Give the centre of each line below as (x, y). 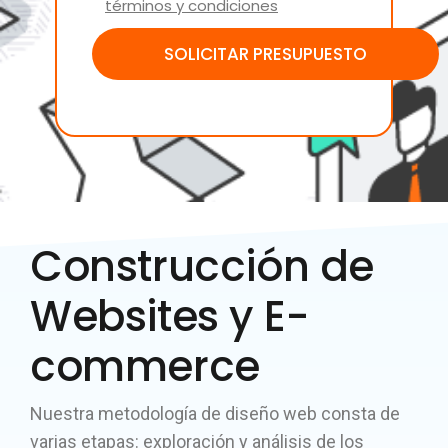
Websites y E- (170, 316)
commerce (145, 366)
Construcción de (202, 266)
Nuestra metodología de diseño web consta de (215, 413)
